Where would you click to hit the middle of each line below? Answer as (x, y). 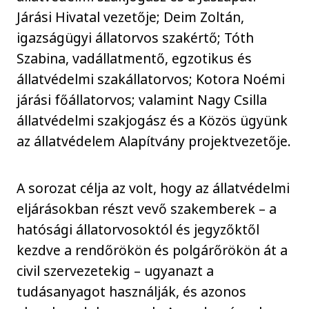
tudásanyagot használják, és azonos (132, 292)
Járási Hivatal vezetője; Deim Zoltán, (131, 17)
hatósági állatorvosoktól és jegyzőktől (138, 230)
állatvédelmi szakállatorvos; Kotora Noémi (151, 79)
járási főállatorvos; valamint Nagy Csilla (142, 99)
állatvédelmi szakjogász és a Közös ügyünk (152, 120)
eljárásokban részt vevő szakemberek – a (147, 209)
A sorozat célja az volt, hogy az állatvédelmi (153, 188)
